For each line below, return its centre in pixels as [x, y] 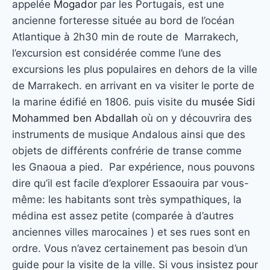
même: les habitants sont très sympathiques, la [127, 199]
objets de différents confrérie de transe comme [127, 151]
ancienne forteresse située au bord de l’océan [123, 20]
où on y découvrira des [195, 118]
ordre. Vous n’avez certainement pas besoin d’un [130, 248]
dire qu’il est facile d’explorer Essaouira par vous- [130, 183]
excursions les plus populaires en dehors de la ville [135, 69]
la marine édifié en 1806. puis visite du [107, 102]
